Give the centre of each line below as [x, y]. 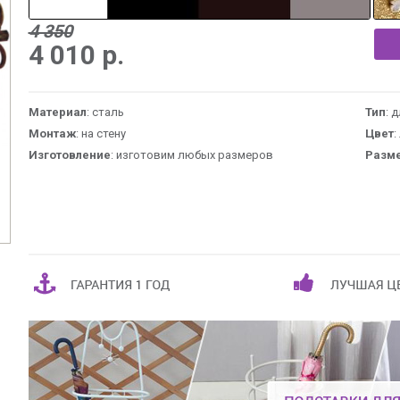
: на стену [100, 133]
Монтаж [52, 133]
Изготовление [69, 155]
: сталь [105, 112]
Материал [57, 112]
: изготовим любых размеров [192, 155]
